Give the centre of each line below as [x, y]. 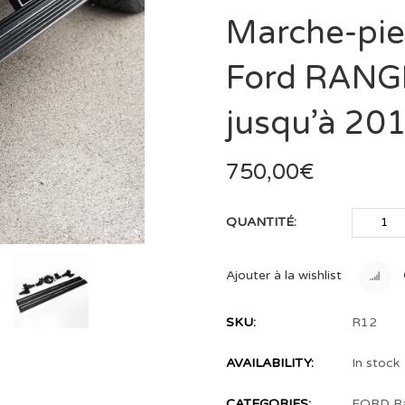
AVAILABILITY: [269, 363]
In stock [375, 363]
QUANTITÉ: [261, 222]
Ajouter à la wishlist [283, 275]
